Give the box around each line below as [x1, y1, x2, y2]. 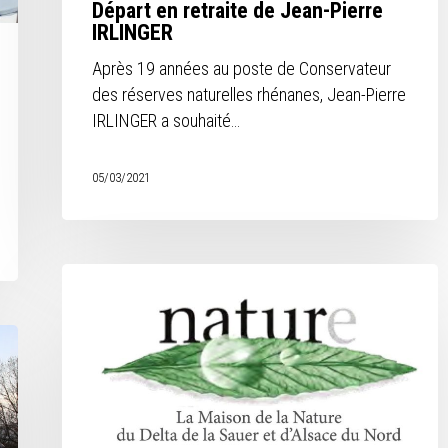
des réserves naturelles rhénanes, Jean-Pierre [92, 83, 407, 105]
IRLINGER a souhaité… [92, 109, 241, 131]
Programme [61, 265, 142, 286]
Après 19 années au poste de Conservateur [92, 57, 392, 79]
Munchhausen [61, 395, 157, 416]
